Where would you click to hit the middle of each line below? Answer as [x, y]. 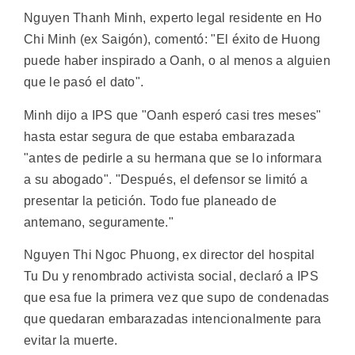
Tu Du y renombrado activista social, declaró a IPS [171, 276]
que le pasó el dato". [84, 82]
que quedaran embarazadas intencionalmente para [173, 319]
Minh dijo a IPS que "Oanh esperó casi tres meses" [173, 115]
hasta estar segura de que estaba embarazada [159, 136]
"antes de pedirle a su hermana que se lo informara [173, 158]
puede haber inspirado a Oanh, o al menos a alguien [177, 61]
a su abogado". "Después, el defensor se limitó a [166, 179]
